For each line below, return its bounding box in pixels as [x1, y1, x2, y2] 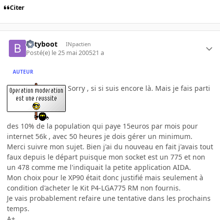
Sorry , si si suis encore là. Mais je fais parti [66, 83, 210, 93]
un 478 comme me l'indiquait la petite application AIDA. [7, 163, 191, 172]
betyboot [26, 39, 58, 49]
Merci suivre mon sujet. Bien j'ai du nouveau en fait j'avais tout [7, 142, 213, 152]
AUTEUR [13, 68, 34, 75]
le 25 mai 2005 [52, 49, 93, 57]
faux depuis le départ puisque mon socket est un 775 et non [7, 152, 205, 162]
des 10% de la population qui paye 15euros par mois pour [7, 121, 198, 131]
